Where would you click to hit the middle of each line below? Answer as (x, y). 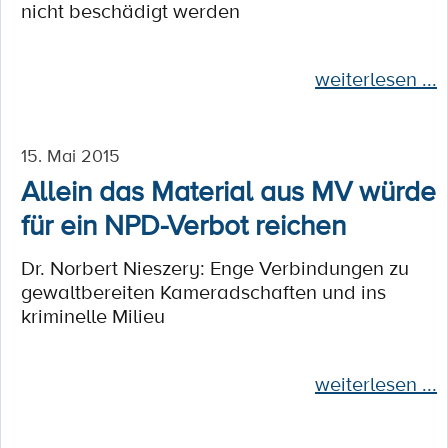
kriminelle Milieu (93, 316)
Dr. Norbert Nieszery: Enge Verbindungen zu (215, 268)
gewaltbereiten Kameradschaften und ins (203, 292)
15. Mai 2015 (70, 155)
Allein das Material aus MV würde (228, 190)
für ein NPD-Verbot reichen (183, 224)
